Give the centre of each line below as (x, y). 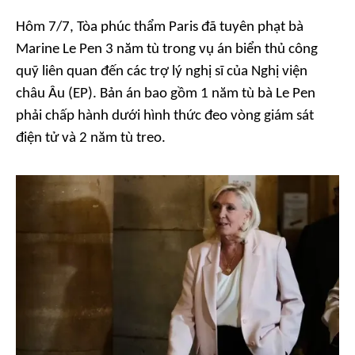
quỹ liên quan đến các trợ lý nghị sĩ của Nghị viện (162, 72)
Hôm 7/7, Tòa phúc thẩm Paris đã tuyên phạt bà (160, 27)
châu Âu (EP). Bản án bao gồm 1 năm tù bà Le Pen (166, 94)
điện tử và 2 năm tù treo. (91, 138)
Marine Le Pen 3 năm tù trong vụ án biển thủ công (167, 50)
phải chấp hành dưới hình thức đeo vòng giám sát (165, 116)
